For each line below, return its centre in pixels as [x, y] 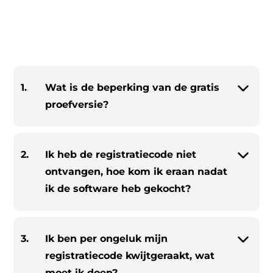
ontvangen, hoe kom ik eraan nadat [136, 172]
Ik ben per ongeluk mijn [107, 239]
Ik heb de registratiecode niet [121, 154]
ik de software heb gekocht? [118, 189]
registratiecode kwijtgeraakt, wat [130, 256]
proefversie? [77, 105]
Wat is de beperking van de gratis [133, 87]
